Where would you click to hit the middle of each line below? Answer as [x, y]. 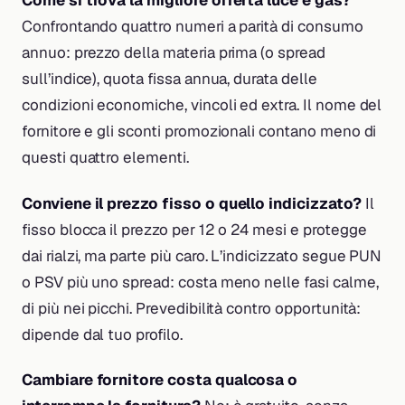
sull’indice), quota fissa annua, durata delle [170, 79]
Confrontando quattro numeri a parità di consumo [193, 27]
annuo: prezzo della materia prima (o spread [174, 53]
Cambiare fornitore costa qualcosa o [160, 379]
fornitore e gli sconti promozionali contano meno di [199, 132]
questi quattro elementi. [105, 158]
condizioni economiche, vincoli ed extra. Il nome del [202, 105]
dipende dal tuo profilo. [102, 334]
